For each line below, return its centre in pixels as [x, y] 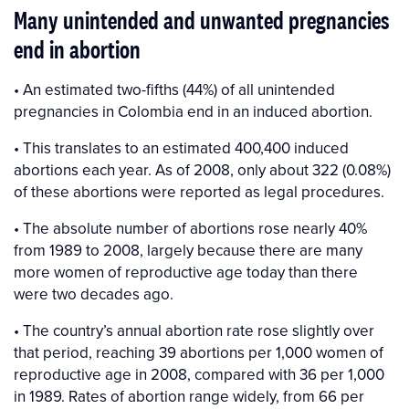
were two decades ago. [94, 294]
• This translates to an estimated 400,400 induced [181, 148]
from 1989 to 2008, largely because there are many [188, 251]
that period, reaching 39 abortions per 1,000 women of [199, 353]
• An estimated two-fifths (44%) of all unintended [174, 90]
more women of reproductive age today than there [186, 273]
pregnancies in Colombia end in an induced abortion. [193, 112]
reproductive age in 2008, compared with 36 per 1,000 [199, 375]
